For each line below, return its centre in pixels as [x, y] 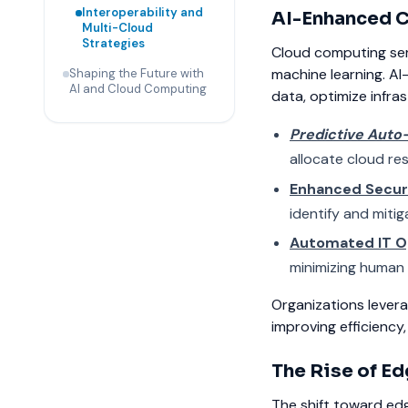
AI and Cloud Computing [138, 89]
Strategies [113, 44]
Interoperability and [143, 13]
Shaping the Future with [137, 74]
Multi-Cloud [117, 28]
